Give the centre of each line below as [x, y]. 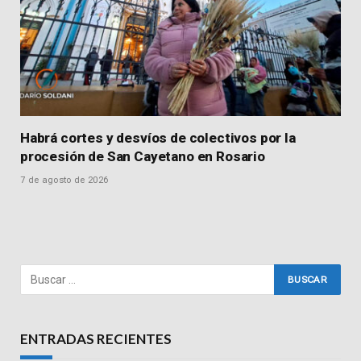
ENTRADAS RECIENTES [96, 339]
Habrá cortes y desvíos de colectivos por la [158, 138]
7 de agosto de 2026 [64, 180]
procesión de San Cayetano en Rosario [143, 157]
